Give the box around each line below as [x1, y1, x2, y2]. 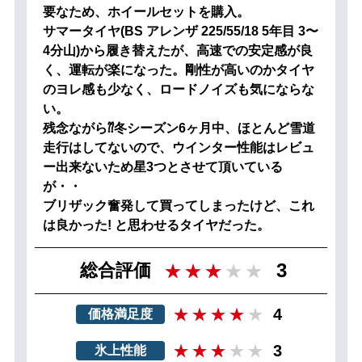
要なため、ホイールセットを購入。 [42, 4, 250, 19]
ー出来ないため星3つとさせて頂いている [42, 159, 283, 174]
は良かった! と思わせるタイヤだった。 [42, 217, 270, 232]
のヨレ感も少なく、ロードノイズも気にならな [42, 82, 314, 96]
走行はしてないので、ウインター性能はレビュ [42, 140, 314, 154]
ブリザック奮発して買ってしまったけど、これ [42, 198, 314, 213]
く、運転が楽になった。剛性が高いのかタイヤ [42, 62, 314, 77]
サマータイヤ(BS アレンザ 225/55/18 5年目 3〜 [42, 23, 318, 38]
